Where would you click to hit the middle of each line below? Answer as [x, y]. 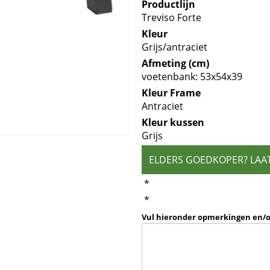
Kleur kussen [173, 122]
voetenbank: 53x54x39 [192, 77]
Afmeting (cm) [176, 63]
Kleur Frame [171, 93]
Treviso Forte [172, 17]
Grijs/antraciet [175, 47]
